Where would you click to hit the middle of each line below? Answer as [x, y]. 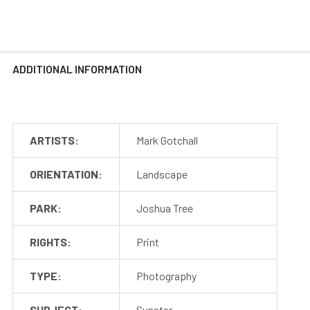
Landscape [162, 174]
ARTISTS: [54, 140]
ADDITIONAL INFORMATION [77, 69]
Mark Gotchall [167, 140]
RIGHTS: [51, 241]
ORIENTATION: [66, 174]
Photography [166, 275]
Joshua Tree [165, 208]
